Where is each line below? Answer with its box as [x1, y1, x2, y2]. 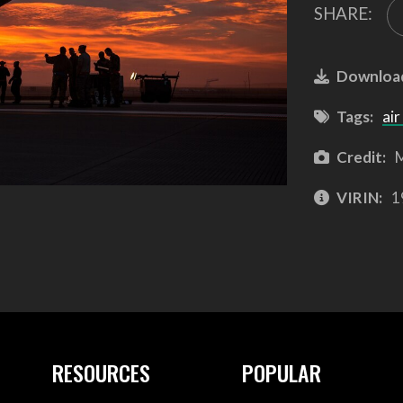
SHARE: [313, 3, 372, 24]
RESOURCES [51, 356, 150, 390]
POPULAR [242, 356, 322, 390]
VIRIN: [336, 187, 382, 207]
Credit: [336, 147, 386, 166]
